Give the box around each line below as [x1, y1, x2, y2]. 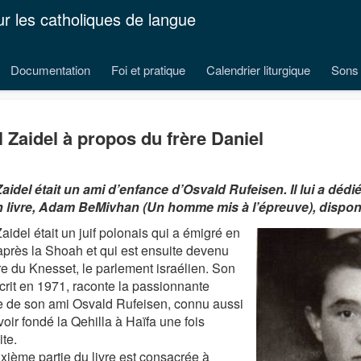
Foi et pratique [111, 61, 185, 78]
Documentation [10, 61, 90, 78]
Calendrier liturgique [206, 61, 310, 78]
